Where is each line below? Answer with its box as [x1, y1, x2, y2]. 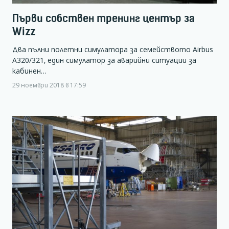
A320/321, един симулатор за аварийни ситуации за [12, 55, 196, 65]
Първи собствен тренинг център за [12, 12, 195, 25]
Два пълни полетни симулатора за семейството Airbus [12, 44, 213, 55]
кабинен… [12, 66, 47, 76]
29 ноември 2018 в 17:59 [12, 81, 86, 89]
